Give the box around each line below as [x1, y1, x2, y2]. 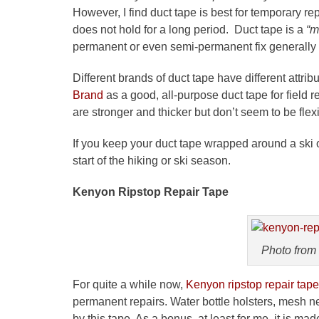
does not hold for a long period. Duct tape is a [73, 23, 306, 36]
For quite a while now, [73, 278, 186, 291]
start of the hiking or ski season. [73, 154, 231, 167]
